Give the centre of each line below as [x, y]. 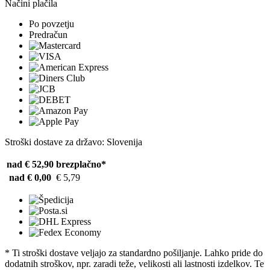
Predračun [48, 34]
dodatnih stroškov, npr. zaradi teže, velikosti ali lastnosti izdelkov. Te [134, 263]
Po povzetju [52, 24]
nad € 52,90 [30, 164]
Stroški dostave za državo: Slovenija [74, 142]
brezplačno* [81, 164]
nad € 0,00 [30, 177]
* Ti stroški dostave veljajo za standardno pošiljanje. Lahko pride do [134, 253]
